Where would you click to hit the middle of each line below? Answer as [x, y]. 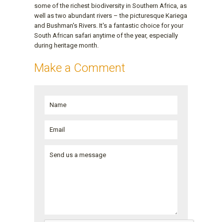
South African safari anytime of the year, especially [106, 35]
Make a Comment [80, 68]
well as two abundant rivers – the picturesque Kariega [111, 15]
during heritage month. [66, 45]
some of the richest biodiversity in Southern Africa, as [111, 5]
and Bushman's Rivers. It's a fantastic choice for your [109, 25]
